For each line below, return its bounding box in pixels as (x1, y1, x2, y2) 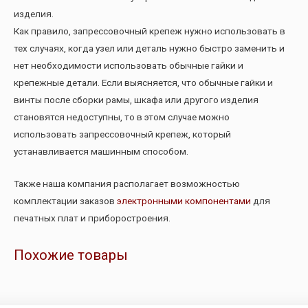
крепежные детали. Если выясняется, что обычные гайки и (14, 77, 273, 89)
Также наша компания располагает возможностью (14, 178, 240, 190)
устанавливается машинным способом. (14, 146, 188, 157)
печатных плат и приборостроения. (14, 212, 170, 224)
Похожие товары (14, 246, 128, 263)
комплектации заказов (14, 195, 117, 207)
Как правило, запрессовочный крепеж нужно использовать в (14, 25, 285, 37)
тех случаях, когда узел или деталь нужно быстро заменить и (14, 43, 285, 54)
